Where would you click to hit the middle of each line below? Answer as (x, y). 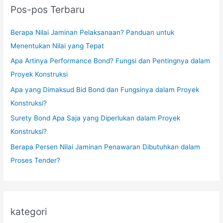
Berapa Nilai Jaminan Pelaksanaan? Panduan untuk (93, 33)
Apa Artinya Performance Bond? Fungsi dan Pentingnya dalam (111, 61)
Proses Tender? (36, 160)
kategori (29, 211)
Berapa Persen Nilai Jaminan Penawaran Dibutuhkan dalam (106, 147)
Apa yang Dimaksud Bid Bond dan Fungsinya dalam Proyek (105, 89)
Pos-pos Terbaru (48, 9)
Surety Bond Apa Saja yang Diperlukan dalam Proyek (96, 118)
